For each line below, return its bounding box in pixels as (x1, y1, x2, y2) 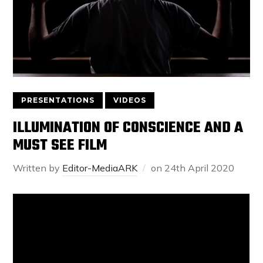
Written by (13, 161, 63, 174)
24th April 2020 (164, 161, 235, 174)
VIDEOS (113, 95, 147, 104)
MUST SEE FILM (13, 133, 107, 157)
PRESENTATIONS (21, 95, 95, 104)
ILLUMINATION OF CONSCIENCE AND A (13, 116, 244, 140)
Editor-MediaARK (62, 161, 138, 174)
